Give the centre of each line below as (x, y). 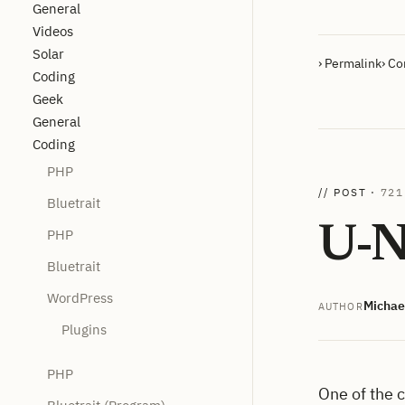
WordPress (80, 297)
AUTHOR (341, 306)
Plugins (84, 329)
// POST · (349, 192)
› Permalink (350, 63)
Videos (53, 31)
